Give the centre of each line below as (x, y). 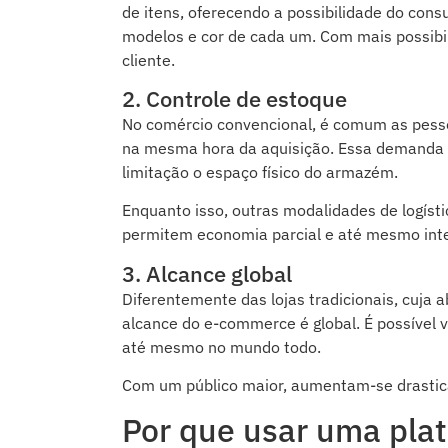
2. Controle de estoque (234, 98)
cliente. (148, 59)
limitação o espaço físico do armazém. (260, 171)
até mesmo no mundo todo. (221, 346)
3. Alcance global (207, 273)
